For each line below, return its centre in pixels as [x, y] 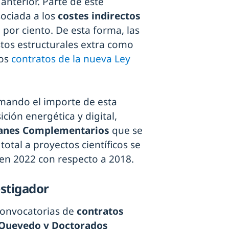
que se [127, 130]
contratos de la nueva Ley [71, 59]
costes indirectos [99, 16]
